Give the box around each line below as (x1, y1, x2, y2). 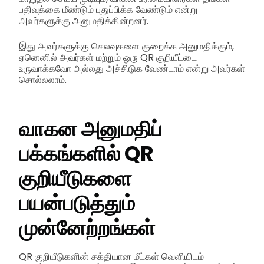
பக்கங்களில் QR (19, 139, 154, 169)
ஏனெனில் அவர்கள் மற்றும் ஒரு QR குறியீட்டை (19, 51, 197, 65)
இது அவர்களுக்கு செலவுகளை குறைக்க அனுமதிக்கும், (19, 39, 234, 54)
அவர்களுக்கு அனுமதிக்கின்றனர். (19, 14, 148, 28)
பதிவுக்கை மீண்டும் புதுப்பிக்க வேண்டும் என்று (19, 3, 197, 17)
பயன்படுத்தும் (19, 189, 135, 218)
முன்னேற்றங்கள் (19, 213, 155, 243)
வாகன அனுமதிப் (19, 114, 162, 144)
